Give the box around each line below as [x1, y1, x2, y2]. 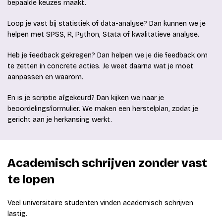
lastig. [7, 210, 27, 219]
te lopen [7, 172, 55, 187]
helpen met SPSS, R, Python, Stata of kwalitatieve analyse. [7, 30, 199, 39]
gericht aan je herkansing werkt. [7, 115, 112, 124]
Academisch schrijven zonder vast [7, 156, 207, 170]
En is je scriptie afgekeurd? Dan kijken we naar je [7, 94, 164, 103]
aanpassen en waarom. [7, 73, 83, 82]
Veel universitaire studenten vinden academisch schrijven [7, 199, 193, 208]
